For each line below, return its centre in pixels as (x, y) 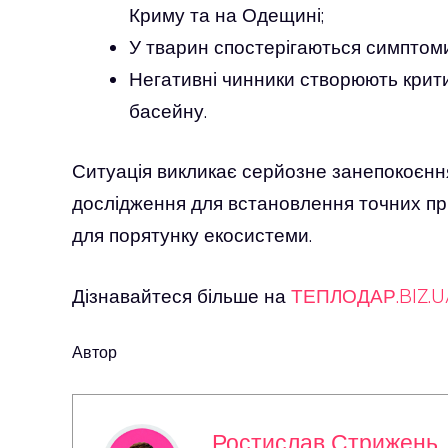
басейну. (168, 110)
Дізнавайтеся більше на (181, 295)
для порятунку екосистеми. (192, 235)
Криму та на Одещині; (226, 14)
